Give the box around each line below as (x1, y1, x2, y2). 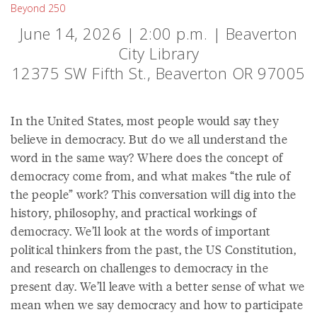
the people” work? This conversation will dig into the (11, 185, 296, 202)
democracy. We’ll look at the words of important (11, 222, 271, 239)
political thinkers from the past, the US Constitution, (11, 241, 296, 258)
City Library (117, 42, 200, 64)
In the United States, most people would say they (11, 112, 279, 129)
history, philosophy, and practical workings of (11, 204, 256, 221)
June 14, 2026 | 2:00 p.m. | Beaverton (19, 23, 298, 44)
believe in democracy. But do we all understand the (11, 130, 287, 147)
